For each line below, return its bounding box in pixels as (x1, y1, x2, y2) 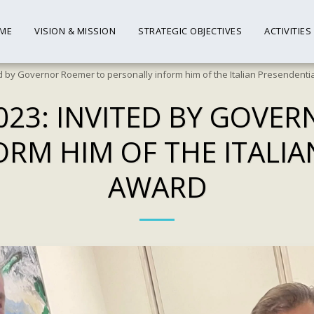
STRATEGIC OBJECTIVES (138, 25, 242, 37)
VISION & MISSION (34, 25, 116, 37)
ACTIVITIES (264, 25, 311, 37)
